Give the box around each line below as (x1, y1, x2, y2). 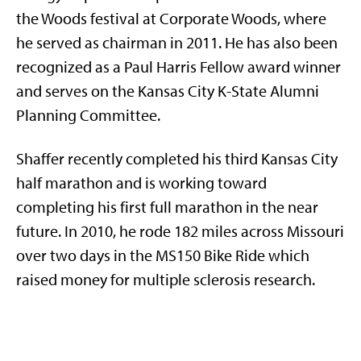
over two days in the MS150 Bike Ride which (16, 246, 309, 265)
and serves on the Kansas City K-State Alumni (16, 81, 319, 101)
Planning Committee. (16, 106, 160, 125)
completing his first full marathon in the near (16, 197, 318, 217)
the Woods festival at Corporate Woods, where (16, 9, 326, 28)
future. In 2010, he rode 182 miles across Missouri (16, 222, 344, 241)
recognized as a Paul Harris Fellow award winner (16, 57, 341, 77)
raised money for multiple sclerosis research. (16, 270, 315, 289)
